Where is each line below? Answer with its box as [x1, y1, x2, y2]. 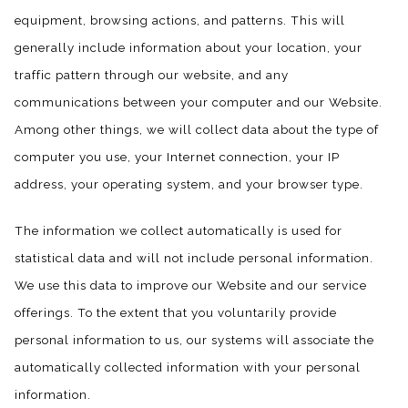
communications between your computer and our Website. [15, 95, 382, 110]
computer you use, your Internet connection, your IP [15, 149, 340, 165]
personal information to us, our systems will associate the [15, 332, 374, 348]
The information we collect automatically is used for [15, 223, 342, 239]
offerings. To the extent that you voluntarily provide [15, 305, 337, 321]
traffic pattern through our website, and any [15, 67, 289, 83]
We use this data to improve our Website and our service [15, 278, 367, 293]
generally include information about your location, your [15, 40, 362, 56]
